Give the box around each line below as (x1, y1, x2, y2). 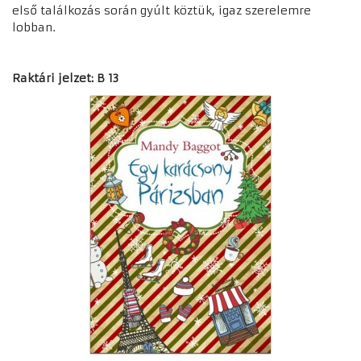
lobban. (12, 19, 56, 35)
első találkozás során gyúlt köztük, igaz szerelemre (12, 2, 311, 18)
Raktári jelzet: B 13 (12, 70, 118, 85)
